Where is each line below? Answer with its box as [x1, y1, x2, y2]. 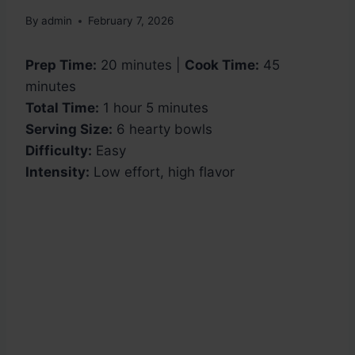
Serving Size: [25, 121, 113, 138]
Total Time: [25, 100, 99, 116]
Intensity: [25, 164, 90, 181]
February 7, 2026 [88, 14, 174, 28]
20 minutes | [97, 57, 185, 74]
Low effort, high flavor [90, 164, 235, 181]
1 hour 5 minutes [99, 100, 208, 116]
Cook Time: [185, 57, 259, 74]
